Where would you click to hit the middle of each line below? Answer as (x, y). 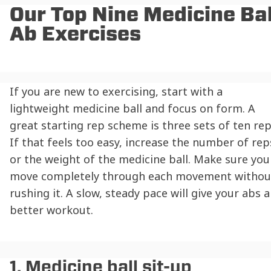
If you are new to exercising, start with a (116, 92)
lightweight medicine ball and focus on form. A (132, 109)
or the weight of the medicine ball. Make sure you (140, 159)
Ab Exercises (75, 34)
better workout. (51, 210)
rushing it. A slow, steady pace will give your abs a (140, 193)
